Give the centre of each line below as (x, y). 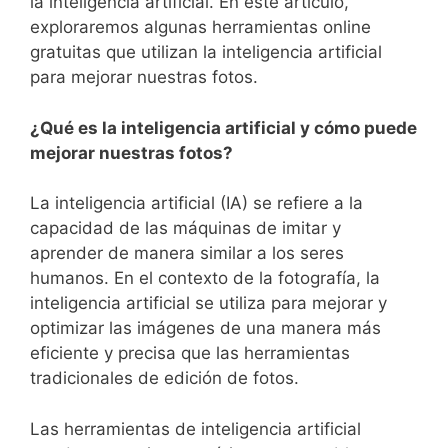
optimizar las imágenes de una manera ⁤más (205, 328)
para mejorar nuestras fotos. (144, 77)
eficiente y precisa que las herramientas (190, 353)
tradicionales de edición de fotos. (164, 378)
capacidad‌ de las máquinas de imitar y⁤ (185, 228)
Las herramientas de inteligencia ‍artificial (195, 428)
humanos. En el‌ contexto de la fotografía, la (205, 278)
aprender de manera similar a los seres (187, 253)
